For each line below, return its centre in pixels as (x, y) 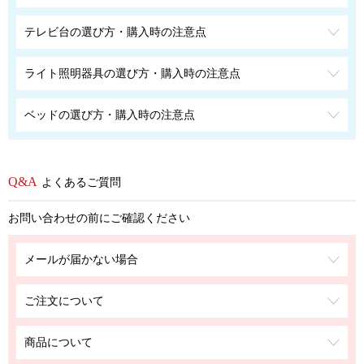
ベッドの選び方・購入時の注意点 (110, 114)
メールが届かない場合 (81, 259)
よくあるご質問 (81, 182)
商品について (58, 342)
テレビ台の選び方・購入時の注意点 (115, 31)
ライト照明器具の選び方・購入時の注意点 (132, 73)
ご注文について (64, 300)
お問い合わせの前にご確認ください (99, 217)
